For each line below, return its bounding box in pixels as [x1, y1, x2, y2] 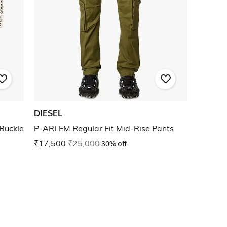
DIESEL [34, 108, 62, 119]
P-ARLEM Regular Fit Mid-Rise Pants [34, 123, 174, 134]
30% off [101, 138, 127, 149]
